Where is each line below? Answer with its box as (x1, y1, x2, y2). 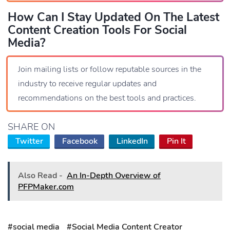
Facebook (62, 135, 98, 147)
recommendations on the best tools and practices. (18, 92, 196, 104)
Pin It (167, 135, 186, 147)
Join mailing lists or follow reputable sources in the (18, 63, 201, 75)
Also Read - (18, 169, 63, 181)
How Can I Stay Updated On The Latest (8, 9, 219, 25)
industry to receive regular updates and (18, 78, 157, 89)
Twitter (15, 135, 43, 147)
